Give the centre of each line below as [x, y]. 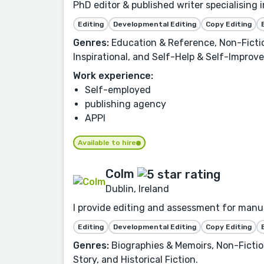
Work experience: [113, 76]
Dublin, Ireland [137, 189]
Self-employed [118, 90]
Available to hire [107, 143]
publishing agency [126, 104]
